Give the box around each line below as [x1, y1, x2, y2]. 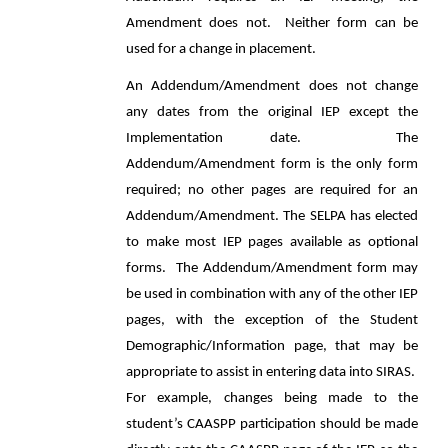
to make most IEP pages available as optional [126, 235, 418, 250]
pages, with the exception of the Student [126, 313, 418, 328]
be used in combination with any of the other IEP [126, 287, 418, 302]
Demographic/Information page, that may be [126, 339, 418, 354]
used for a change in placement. [126, 42, 316, 57]
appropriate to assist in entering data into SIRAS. [126, 365, 418, 380]
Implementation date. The [126, 131, 418, 146]
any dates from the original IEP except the [126, 105, 418, 120]
